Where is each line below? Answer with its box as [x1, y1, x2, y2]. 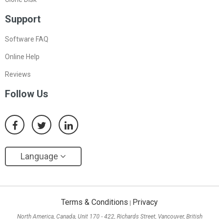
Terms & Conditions [61, 197, 128, 207]
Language [21, 151, 60, 162]
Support [5, 13, 41, 25]
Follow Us [5, 88, 48, 100]
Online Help [5, 53, 40, 61]
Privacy [132, 197, 158, 207]
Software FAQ [5, 35, 48, 44]
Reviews [5, 70, 31, 79]
